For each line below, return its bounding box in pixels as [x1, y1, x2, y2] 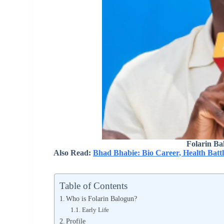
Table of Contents [59, 180, 127, 191]
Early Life [81, 205, 109, 213]
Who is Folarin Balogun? [66, 194, 137, 202]
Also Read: [53, 148, 93, 157]
